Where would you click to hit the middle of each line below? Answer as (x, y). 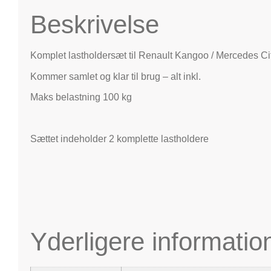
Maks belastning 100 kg (81, 97)
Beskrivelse (95, 25)
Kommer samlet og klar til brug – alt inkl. (116, 76)
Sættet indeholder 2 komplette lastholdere (119, 139)
